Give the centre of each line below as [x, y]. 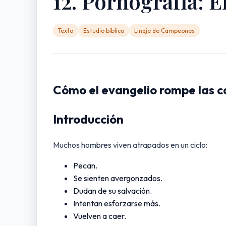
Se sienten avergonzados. [118, 178]
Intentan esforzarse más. [117, 203]
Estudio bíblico [104, 31]
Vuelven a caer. [100, 216]
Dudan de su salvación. [112, 190]
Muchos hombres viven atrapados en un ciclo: [130, 145]
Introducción [88, 119]
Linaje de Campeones [164, 31]
